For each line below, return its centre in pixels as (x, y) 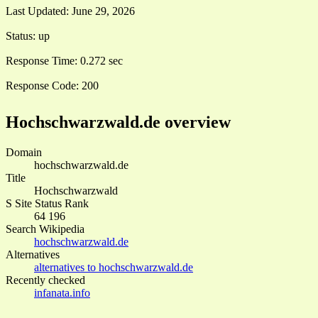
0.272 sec (102, 61)
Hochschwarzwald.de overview (118, 122)
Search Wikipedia (45, 229)
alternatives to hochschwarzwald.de (114, 267)
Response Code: (44, 86)
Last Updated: (39, 11)
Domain (24, 152)
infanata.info (62, 293)
